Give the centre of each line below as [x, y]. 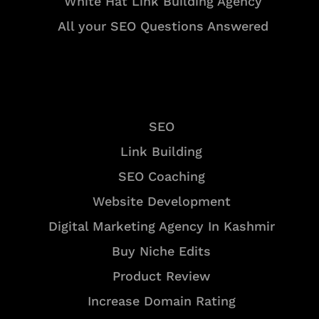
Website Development [161, 202]
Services [159, 94]
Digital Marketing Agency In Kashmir [161, 226]
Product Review [161, 276]
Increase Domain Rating [161, 301]
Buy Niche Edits [161, 251]
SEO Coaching [161, 177]
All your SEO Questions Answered [163, 26]
